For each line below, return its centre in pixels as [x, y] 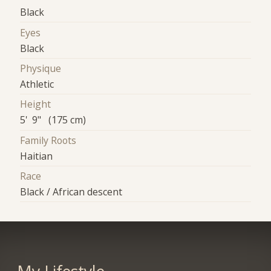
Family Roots [48, 140]
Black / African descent [71, 192]
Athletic [37, 84]
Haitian [37, 156]
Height [36, 104]
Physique [41, 68]
